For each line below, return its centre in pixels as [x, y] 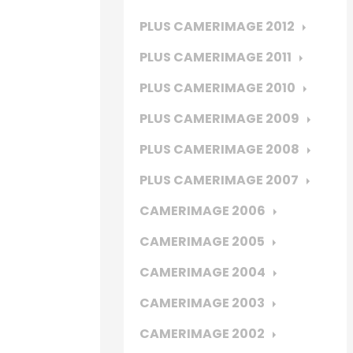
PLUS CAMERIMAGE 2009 [219, 119]
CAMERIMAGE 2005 [202, 242]
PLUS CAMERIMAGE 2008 [219, 149]
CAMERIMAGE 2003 [202, 303]
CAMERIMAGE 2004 [203, 272]
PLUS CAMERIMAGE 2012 [217, 26]
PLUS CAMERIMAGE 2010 [217, 88]
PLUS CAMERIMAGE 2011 [216, 57]
